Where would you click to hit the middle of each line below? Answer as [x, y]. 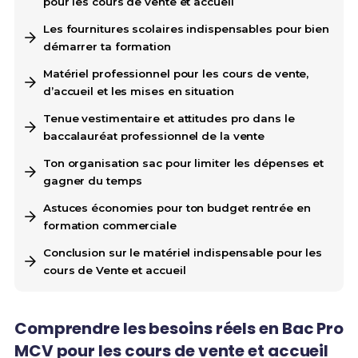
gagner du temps [92, 181]
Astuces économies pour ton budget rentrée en [177, 208]
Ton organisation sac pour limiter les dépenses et [183, 163]
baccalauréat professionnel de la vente [154, 136]
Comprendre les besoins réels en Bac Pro [179, 329]
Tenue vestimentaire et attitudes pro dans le [169, 119]
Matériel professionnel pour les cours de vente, [176, 74]
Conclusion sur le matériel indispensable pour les [183, 253]
